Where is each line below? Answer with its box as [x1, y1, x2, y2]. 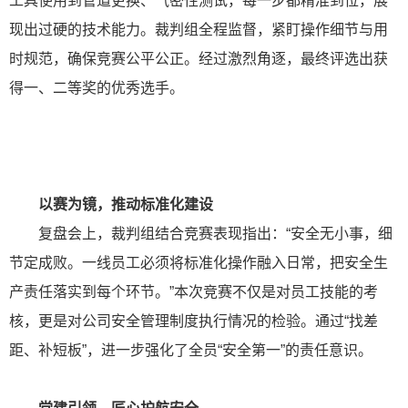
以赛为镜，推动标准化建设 [9, 197, 213, 212]
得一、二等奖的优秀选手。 [9, 80, 184, 96]
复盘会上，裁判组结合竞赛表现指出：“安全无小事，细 [9, 226, 393, 241]
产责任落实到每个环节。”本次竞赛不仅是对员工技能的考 [9, 284, 378, 300]
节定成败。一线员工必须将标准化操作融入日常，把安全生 [9, 255, 388, 270]
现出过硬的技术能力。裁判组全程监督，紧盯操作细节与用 [9, 22, 388, 37]
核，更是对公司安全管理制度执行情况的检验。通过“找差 [9, 313, 378, 329]
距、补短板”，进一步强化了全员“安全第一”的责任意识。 [9, 342, 372, 358]
